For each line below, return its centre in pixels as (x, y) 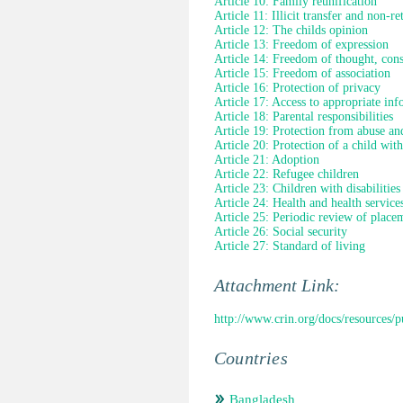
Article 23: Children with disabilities (307, 188)
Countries (251, 358)
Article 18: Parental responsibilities (304, 116)
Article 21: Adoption (267, 160)
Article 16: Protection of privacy (297, 88)
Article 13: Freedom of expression (301, 45)
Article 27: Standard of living (290, 246)
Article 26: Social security (281, 232)
